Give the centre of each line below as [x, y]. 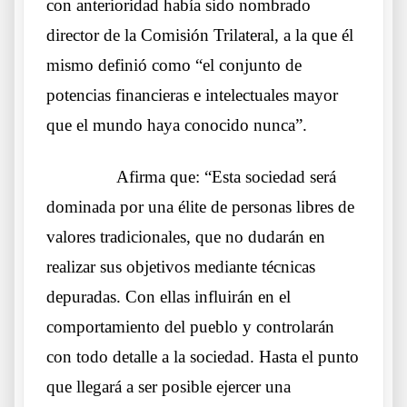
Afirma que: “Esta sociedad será [226, 177]
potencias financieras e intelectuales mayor [192, 95]
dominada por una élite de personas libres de [200, 207]
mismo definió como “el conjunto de [174, 65]
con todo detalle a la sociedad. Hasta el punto [203, 357]
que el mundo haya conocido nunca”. [177, 125]
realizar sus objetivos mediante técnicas [181, 267]
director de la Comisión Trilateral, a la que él [200, 35]
